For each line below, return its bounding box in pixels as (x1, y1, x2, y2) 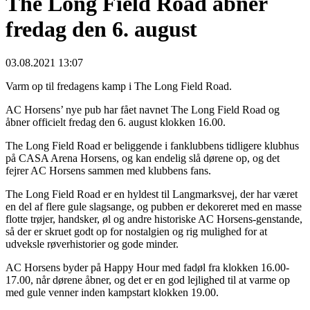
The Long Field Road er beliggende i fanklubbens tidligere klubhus (6, 140, 299, 152)
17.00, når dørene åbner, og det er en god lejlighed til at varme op (6, 274, 290, 286)
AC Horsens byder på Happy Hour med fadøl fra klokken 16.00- (6, 262, 289, 274)
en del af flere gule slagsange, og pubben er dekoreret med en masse (6, 201, 302, 213)
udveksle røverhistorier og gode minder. (6, 238, 179, 250)
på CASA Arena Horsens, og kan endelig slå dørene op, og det (6, 152, 280, 165)
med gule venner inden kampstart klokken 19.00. (6, 286, 219, 299)
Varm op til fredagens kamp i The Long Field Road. (6, 80, 232, 93)
